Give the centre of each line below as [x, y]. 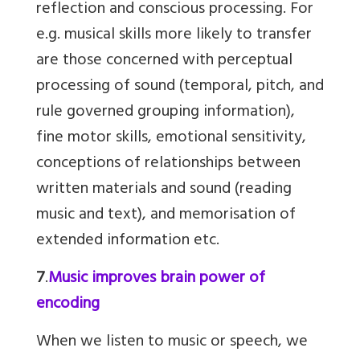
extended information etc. [128, 242]
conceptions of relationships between [168, 165]
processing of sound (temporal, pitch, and [180, 88]
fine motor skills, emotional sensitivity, [171, 139]
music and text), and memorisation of [166, 216]
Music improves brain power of [157, 280]
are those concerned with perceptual [164, 62]
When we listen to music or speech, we [172, 343]
